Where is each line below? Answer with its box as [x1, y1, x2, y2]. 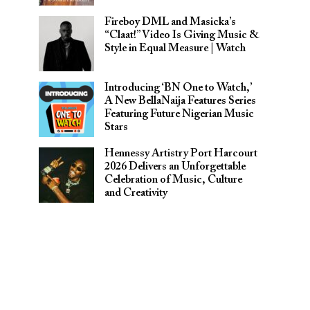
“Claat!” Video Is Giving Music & [104, 30, 259, 41]
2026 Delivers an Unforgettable [104, 161, 246, 172]
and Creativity [104, 188, 167, 199]
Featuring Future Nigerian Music [104, 109, 254, 120]
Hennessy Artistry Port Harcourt [104, 148, 257, 159]
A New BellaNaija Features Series [104, 95, 256, 107]
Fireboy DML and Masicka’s [104, 17, 236, 28]
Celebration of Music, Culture [104, 174, 242, 185]
